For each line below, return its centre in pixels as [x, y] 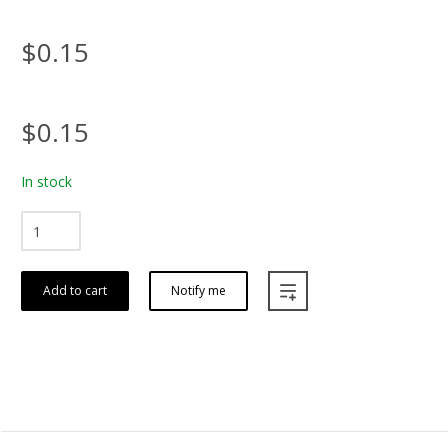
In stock [46, 182]
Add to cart [75, 291]
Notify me [198, 291]
